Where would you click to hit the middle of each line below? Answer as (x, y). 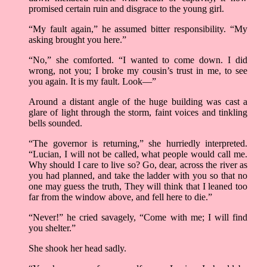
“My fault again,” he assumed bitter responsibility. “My (138, 29)
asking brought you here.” (77, 40)
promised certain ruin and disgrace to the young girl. (126, 9)
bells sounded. (55, 123)
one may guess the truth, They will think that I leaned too (138, 187)
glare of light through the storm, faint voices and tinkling (138, 113)
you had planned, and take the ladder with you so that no (138, 176)
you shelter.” (52, 228)
